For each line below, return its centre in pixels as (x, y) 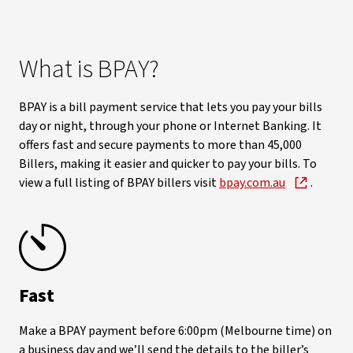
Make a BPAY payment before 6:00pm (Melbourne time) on (175, 331)
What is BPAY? (89, 69)
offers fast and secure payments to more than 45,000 (160, 145)
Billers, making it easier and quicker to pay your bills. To (168, 164)
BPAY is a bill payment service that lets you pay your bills (171, 107)
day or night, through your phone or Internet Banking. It (170, 126)
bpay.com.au (252, 183)
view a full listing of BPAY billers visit (119, 183)
